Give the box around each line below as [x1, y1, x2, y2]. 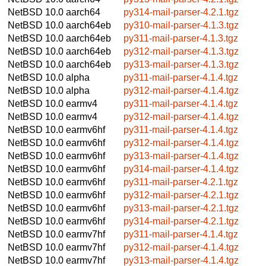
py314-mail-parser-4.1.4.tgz [123, 163, 239, 174]
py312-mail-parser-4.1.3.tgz [123, 46, 239, 56]
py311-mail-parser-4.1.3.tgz [123, 33, 238, 43]
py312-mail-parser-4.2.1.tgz [123, 189, 239, 200]
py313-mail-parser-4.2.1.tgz [123, 202, 239, 213]
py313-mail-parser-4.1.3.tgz [123, 59, 239, 69]
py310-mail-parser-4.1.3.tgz [123, 20, 239, 30]
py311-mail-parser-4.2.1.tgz [123, 176, 238, 187]
